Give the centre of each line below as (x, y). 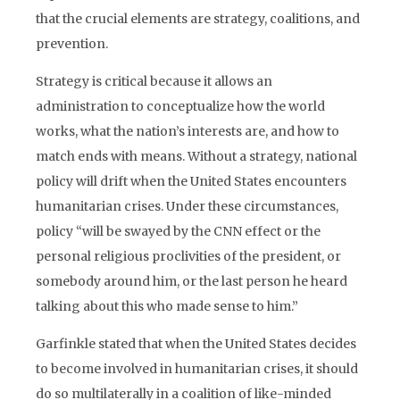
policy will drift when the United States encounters (191, 181)
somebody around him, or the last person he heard (192, 281)
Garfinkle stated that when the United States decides (196, 344)
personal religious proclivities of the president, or (188, 256)
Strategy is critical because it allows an (154, 81)
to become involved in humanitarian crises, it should (197, 369)
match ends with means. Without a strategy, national (196, 156)
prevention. (72, 44)
